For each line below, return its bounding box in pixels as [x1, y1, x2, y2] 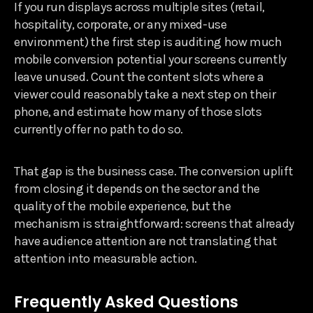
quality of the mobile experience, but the [14, 198, 231, 214]
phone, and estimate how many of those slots [14, 103, 262, 119]
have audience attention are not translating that [14, 233, 277, 249]
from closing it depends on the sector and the [14, 180, 260, 196]
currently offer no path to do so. [14, 121, 184, 137]
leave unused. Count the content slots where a [14, 68, 264, 85]
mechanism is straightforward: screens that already [14, 215, 295, 231]
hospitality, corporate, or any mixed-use [14, 16, 227, 32]
